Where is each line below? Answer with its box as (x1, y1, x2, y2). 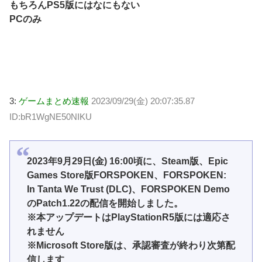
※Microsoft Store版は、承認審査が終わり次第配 (26, 240, 235, 250)
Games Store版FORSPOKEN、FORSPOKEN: (26, 170, 226, 180)
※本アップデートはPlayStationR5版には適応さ (26, 212, 230, 222)
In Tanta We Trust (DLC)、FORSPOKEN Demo (26, 184, 230, 194)
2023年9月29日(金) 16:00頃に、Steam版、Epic (26, 156, 228, 166)
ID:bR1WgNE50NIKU (9, 112, 92, 122)
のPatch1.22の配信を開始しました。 (26, 198, 183, 208)
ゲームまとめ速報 (19, 96, 89, 106)
